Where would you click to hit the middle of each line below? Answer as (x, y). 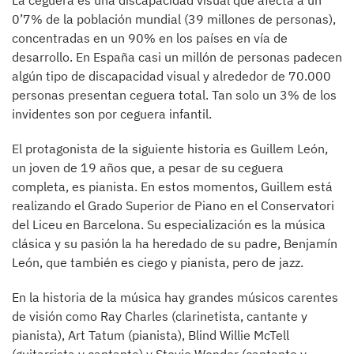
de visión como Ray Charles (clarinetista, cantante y (160, 316)
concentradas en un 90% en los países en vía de (150, 38)
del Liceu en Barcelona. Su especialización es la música (169, 224)
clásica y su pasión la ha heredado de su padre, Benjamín (175, 243)
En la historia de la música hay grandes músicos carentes (175, 297)
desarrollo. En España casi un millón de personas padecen (177, 57)
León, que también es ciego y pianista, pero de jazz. (158, 262)
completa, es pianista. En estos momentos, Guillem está (172, 186)
